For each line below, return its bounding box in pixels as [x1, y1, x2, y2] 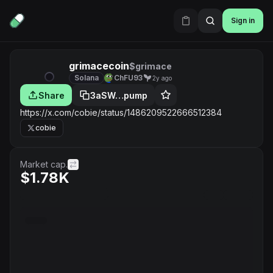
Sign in [231, 16, 255, 25]
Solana [74, 73, 99, 82]
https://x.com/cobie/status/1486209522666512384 [20, 107, 222, 118]
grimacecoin [69, 60, 129, 72]
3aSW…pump [90, 90, 147, 101]
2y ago [152, 74, 172, 82]
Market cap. [20, 159, 68, 169]
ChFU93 [114, 73, 143, 82]
